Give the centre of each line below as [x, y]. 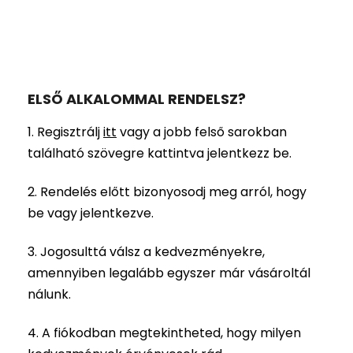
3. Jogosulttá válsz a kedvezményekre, [146, 252]
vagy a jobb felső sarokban [202, 132]
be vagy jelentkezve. [91, 214]
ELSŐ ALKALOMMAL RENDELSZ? [137, 99]
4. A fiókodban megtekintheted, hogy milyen [164, 333]
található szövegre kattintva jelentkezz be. [160, 154]
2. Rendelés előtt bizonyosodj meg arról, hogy [167, 192]
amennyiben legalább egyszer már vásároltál [169, 273]
